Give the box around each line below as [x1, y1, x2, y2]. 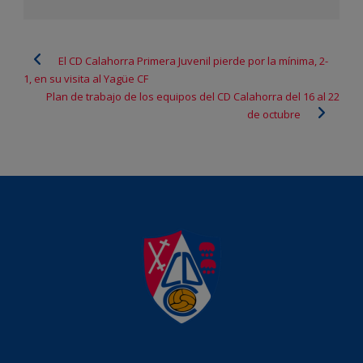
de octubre [247, 106, 301, 122]
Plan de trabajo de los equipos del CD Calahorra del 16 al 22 [46, 88, 340, 104]
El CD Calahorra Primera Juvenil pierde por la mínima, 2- [58, 53, 328, 68]
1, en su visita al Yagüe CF [23, 70, 148, 86]
